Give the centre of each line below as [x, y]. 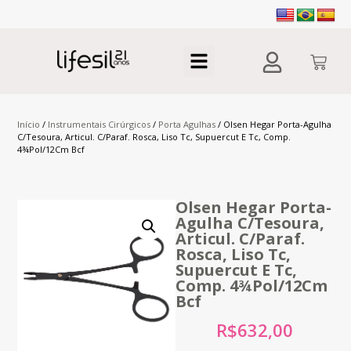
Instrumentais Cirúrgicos [100, 125]
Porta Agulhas [187, 125]
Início [29, 125]
